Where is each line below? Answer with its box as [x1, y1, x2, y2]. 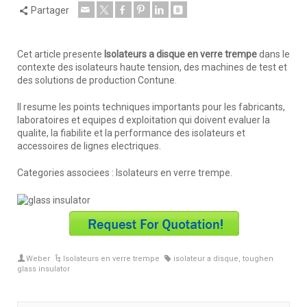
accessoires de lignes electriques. [17, 140, 161, 152]
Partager [30, 5, 69, 16]
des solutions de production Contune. [17, 75, 177, 86]
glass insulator [17, 265, 70, 274]
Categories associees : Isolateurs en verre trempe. [17, 167, 232, 179]
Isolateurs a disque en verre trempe [104, 49, 257, 60]
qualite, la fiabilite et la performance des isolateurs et [17, 127, 245, 139]
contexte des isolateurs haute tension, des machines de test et [17, 62, 287, 73]
